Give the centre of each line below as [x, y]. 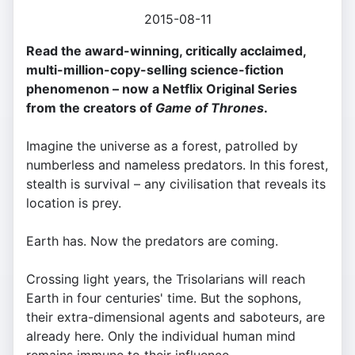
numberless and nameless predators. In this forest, [177, 165]
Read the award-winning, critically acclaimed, [166, 51]
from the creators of [91, 108]
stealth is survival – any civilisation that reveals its [176, 184]
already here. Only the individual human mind [161, 336]
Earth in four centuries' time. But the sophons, [164, 298]
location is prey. [74, 203]
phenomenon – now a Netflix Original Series [162, 89]
